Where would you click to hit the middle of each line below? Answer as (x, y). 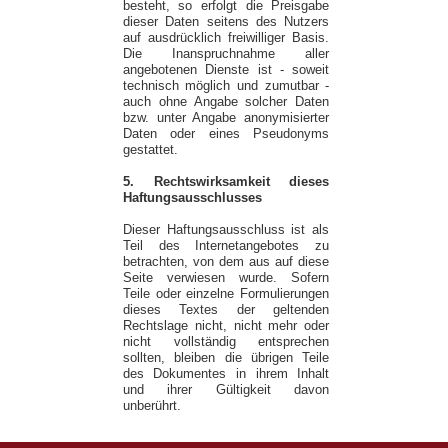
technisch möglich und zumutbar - (226, 86)
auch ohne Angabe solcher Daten (226, 102)
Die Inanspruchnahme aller (226, 54)
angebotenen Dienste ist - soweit (226, 70)
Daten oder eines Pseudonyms (226, 134)
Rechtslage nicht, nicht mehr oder (226, 326)
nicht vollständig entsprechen (226, 342)
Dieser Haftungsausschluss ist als (226, 230)
